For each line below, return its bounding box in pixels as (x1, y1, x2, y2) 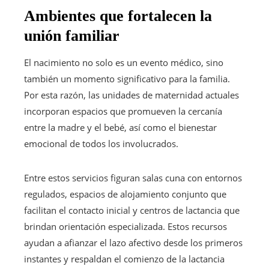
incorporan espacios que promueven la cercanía (24, 104, 222, 117)
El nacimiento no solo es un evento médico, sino (24, 56, 223, 68)
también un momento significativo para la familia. (24, 72, 230, 85)
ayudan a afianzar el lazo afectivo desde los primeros (24, 236, 243, 249)
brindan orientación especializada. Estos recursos (24, 220, 227, 232)
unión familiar (24, 26, 119, 44)
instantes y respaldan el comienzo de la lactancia (24, 252, 225, 265)
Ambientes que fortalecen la (24, 7, 212, 25)
